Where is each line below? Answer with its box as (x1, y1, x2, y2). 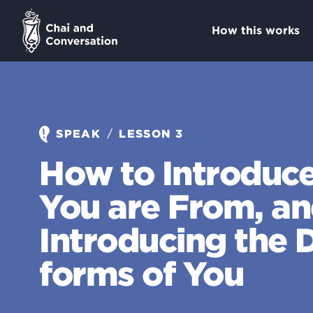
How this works (211, 24, 300, 37)
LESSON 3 (115, 127, 184, 140)
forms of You (39, 254, 243, 294)
